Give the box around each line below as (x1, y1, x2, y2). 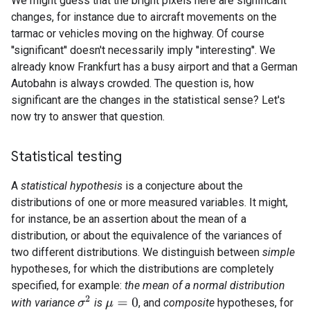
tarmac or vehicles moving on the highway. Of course (11, 27, 264, 40)
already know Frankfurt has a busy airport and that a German (11, 60, 298, 73)
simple (262, 246, 295, 259)
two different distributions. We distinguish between (11, 246, 262, 259)
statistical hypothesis (21, 179, 122, 192)
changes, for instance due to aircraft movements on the (11, 10, 277, 24)
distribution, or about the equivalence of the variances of (11, 229, 282, 242)
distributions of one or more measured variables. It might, (11, 196, 288, 209)
